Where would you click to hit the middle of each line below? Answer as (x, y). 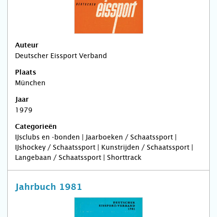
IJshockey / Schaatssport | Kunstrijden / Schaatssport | (104, 147)
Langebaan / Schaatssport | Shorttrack (78, 157)
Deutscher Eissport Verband (61, 56)
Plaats (26, 73)
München (30, 83)
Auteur (27, 46)
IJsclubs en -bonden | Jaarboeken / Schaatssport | (96, 137)
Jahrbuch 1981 (49, 187)
